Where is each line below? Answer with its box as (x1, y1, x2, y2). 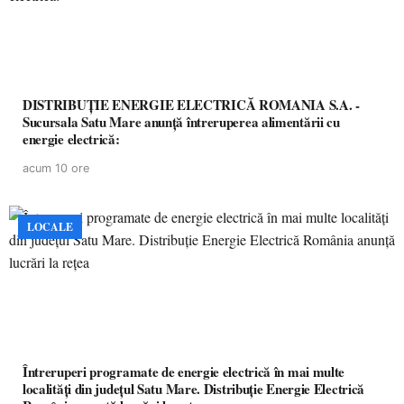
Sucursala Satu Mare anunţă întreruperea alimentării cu (23, 112, 340, 132)
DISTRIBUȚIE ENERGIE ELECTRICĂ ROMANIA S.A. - (23, 95, 360, 115)
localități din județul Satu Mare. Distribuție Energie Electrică (23, 379, 364, 399)
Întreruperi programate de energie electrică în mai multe (23, 362, 345, 381)
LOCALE (27, 219, 73, 234)
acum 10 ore (23, 161, 89, 175)
